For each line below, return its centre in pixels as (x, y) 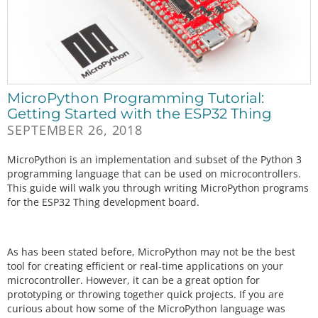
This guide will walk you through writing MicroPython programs (158, 188)
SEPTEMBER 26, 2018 (75, 130)
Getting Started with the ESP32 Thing (139, 114)
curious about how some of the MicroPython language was (146, 309)
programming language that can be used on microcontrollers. (154, 174)
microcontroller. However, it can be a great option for (133, 280)
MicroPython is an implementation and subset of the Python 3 (154, 160)
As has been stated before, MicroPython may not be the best (151, 252)
